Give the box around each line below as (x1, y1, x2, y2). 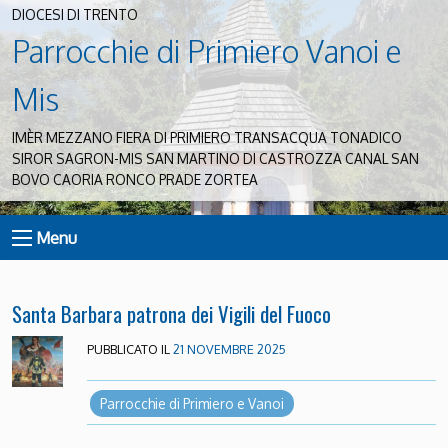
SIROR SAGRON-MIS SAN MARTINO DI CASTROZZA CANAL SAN (12, 150, 419, 168)
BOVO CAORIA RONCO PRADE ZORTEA (12, 171, 258, 189)
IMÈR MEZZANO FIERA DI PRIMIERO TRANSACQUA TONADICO (12, 129, 402, 147)
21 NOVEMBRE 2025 (172, 341, 286, 358)
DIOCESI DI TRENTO (12, 6, 138, 24)
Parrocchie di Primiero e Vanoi (99, 394, 284, 412)
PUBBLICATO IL (86, 341, 173, 358)
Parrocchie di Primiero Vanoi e (12, 31, 402, 70)
